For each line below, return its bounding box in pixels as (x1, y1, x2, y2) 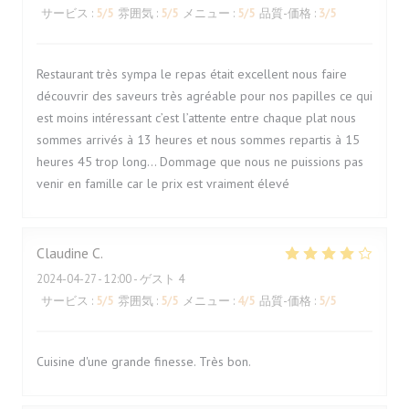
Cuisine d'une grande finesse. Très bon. (37, 353, 251, 370)
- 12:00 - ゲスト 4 (96, 271, 184, 287)
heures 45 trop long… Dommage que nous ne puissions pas (37, 153, 363, 170)
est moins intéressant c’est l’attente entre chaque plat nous (37, 110, 356, 126)
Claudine (37, 244, 89, 262)
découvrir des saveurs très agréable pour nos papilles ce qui (37, 88, 372, 104)
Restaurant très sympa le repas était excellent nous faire (37, 66, 347, 82)
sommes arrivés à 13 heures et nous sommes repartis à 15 (37, 131, 360, 148)
